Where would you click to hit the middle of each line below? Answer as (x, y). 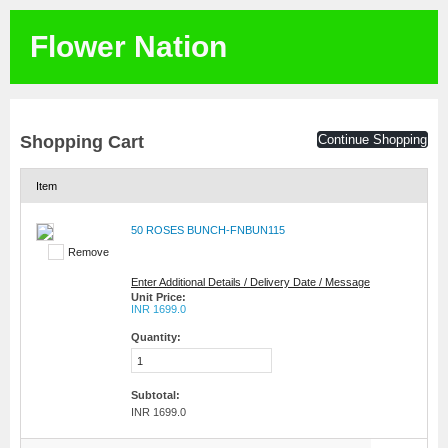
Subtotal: (155, 395)
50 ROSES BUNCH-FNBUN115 (208, 230)
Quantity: (156, 337)
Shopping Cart (82, 142)
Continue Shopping (372, 139)
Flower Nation (128, 46)
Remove (88, 252)
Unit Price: (158, 297)
